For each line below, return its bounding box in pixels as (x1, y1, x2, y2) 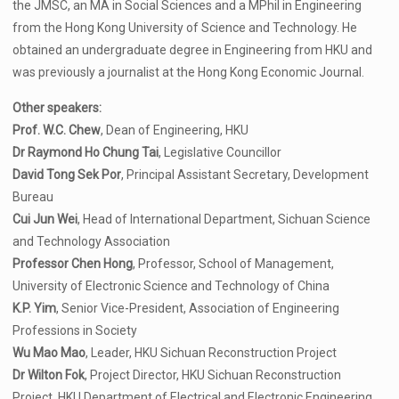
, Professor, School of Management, (133, 256, 335, 271)
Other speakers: (12, 101, 102, 115)
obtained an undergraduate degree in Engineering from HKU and (12, 43, 373, 57)
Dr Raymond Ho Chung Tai (12, 145, 159, 159)
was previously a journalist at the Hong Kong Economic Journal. (12, 65, 365, 79)
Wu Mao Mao (12, 346, 86, 360)
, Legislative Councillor (159, 145, 282, 159)
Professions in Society (12, 323, 138, 338)
